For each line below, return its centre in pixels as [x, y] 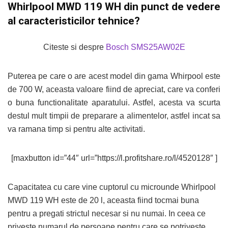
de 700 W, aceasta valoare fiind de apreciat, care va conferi [114, 89]
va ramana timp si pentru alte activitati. [76, 129]
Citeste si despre [74, 47]
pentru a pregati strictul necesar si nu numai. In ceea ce [107, 213]
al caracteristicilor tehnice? [74, 21]
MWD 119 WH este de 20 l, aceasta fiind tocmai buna [103, 200]
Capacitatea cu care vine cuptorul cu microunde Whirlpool [112, 187]
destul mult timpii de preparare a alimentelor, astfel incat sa [114, 116]
